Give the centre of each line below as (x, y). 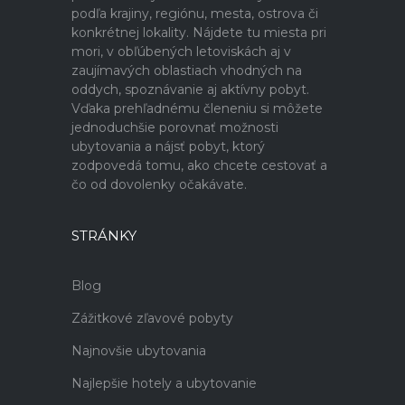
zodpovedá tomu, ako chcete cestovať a (199, 165)
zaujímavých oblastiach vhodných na (187, 71)
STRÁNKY (104, 235)
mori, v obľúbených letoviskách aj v (181, 52)
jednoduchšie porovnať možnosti (175, 127)
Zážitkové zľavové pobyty (152, 318)
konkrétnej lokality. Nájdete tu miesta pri (199, 33)
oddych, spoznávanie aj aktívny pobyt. (190, 89)
